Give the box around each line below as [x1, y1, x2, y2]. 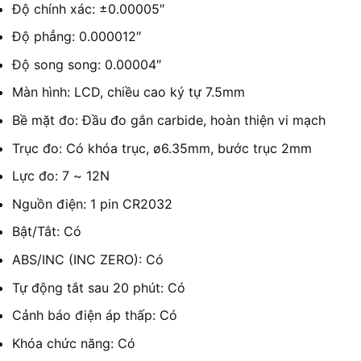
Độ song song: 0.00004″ [12, 56, 161, 73]
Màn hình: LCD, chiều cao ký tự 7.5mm [12, 84, 245, 101]
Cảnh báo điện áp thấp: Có [12, 307, 177, 324]
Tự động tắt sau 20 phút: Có [12, 279, 185, 296]
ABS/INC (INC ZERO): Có [12, 251, 164, 268]
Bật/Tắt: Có [12, 223, 81, 240]
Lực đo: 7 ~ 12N [12, 168, 110, 185]
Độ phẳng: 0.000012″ [12, 28, 141, 45]
